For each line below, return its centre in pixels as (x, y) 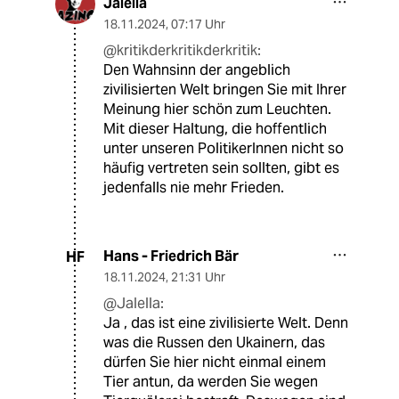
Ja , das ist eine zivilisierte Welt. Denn (226, 323)
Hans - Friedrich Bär (171, 256)
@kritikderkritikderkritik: (182, 51)
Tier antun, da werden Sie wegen (211, 382)
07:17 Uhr (198, 24)
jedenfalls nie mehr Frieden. (194, 188)
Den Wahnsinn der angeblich (197, 70)
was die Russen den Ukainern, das (214, 343)
